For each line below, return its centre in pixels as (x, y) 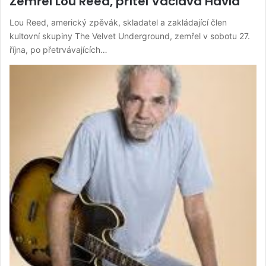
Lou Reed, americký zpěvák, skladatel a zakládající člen (118, 23)
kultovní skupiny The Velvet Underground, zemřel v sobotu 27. (130, 36)
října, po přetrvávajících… (58, 50)
